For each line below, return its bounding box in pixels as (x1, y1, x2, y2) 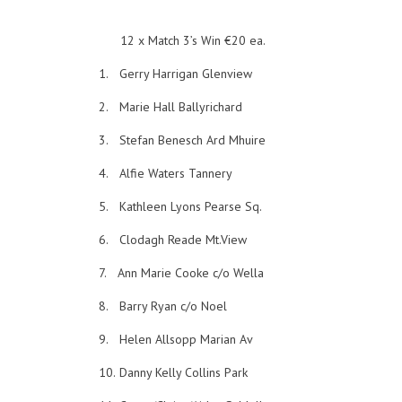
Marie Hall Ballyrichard (119, 99, 243, 115)
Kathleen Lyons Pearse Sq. (119, 198, 263, 214)
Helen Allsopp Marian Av (119, 331, 254, 347)
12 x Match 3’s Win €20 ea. (120, 32, 267, 48)
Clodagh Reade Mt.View (119, 232, 248, 248)
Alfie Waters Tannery (119, 165, 233, 181)
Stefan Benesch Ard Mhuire (119, 132, 267, 148)
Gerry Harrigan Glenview (119, 66, 253, 82)
